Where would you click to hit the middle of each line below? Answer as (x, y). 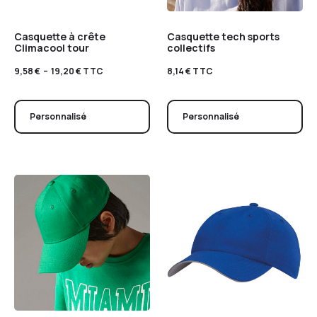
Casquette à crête (60, 36)
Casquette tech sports (223, 36)
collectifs (191, 47)
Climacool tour (52, 47)
